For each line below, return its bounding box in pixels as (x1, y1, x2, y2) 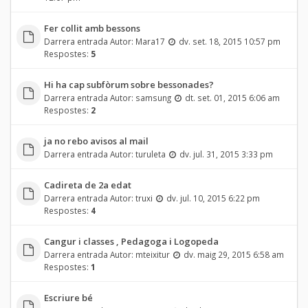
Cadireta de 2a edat (43, 178, 131, 191)
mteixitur (135, 248, 170, 260)
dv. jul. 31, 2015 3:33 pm (179, 148, 273, 159)
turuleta (135, 148, 166, 159)
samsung (135, 91, 171, 103)
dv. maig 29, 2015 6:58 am (183, 248, 284, 260)
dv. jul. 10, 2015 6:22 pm (166, 192, 260, 203)
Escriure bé (43, 291, 93, 304)
